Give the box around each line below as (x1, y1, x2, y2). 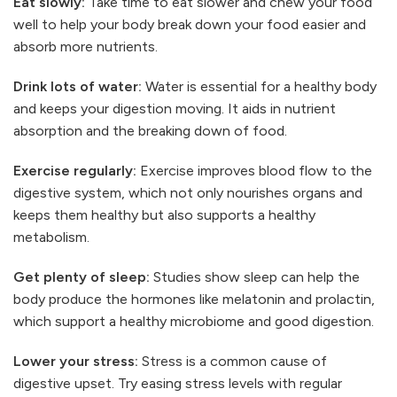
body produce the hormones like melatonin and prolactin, (13, 291, 375, 308)
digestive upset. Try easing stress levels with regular (13, 375, 342, 393)
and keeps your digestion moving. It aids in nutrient (13, 100, 336, 118)
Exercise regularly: (13, 162, 136, 180)
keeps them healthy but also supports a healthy (13, 206, 315, 224)
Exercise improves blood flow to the (140, 162, 372, 180)
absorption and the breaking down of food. (13, 122, 287, 140)
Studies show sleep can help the (153, 269, 360, 286)
